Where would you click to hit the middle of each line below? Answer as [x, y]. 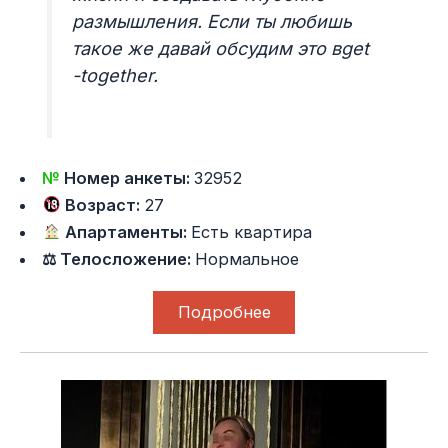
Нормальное [247, 258]
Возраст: [103, 204]
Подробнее [224, 312]
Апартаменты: [126, 231]
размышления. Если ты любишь [212, 21]
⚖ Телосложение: [119, 258]
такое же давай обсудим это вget [221, 48]
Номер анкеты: [129, 177]
